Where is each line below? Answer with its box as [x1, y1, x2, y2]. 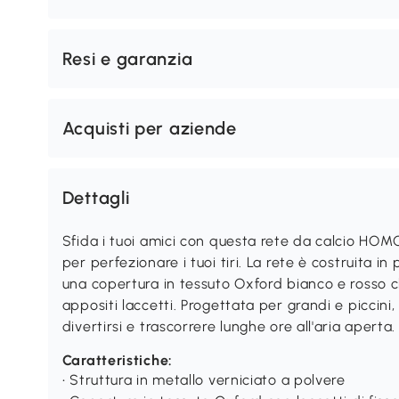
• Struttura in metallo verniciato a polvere [61, 371, 346, 388]
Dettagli [61, 187, 130, 208]
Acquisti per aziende [61, 118, 237, 139]
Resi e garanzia [61, 48, 193, 69]
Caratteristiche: [61, 352, 173, 369]
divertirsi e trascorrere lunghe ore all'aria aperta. [61, 318, 396, 335]
